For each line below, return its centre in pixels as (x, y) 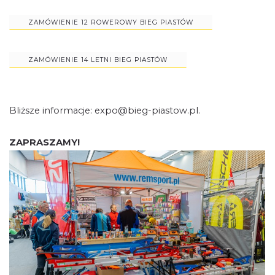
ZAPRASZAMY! (45, 142)
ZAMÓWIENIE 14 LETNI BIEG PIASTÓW (98, 60)
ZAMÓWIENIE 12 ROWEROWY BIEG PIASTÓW (111, 22)
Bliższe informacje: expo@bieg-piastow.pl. (105, 110)
